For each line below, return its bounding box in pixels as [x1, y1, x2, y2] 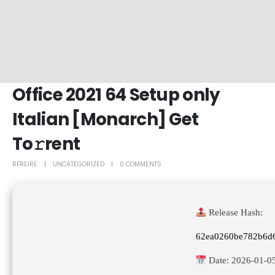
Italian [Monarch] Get [12, 107, 199, 131]
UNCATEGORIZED [53, 160, 104, 169]
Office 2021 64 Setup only [12, 82, 220, 107]
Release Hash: [206, 207, 263, 218]
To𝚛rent [12, 131, 80, 156]
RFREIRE [12, 160, 37, 169]
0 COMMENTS [120, 160, 161, 169]
